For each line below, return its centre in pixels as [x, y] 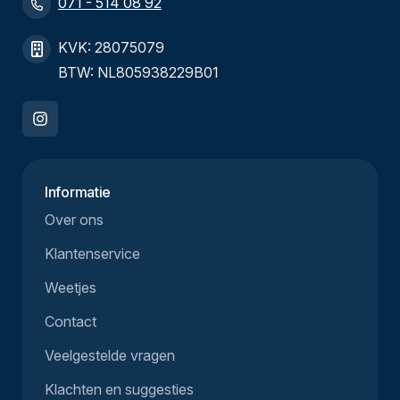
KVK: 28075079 [111, 47]
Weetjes [71, 287]
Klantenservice [92, 253]
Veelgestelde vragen [110, 355]
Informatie [78, 192]
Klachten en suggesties [119, 389]
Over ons [74, 219]
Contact [71, 321]
